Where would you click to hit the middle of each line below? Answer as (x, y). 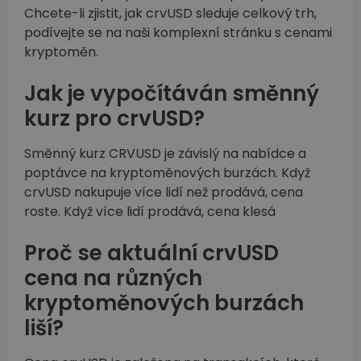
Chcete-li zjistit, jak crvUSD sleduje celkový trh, (170, 14)
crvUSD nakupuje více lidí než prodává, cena (164, 193)
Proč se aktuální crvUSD (151, 253)
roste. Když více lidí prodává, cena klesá (150, 212)
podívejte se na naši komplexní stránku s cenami (178, 33)
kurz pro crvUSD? (114, 119)
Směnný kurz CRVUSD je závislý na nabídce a (165, 154)
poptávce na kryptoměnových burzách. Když (167, 173)
